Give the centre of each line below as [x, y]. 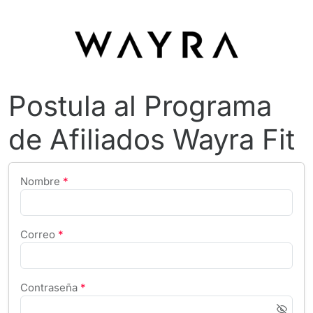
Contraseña [49, 287]
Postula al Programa [140, 106]
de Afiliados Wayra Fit [152, 139]
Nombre [40, 181]
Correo [38, 234]
